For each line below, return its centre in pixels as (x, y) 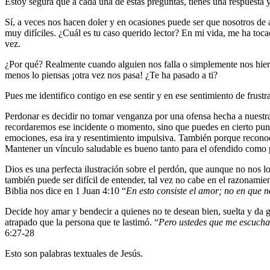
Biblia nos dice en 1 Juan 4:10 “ (65, 190)
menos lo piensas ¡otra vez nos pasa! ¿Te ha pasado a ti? (111, 75)
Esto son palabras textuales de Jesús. (74, 253)
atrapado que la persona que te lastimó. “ (82, 222)
